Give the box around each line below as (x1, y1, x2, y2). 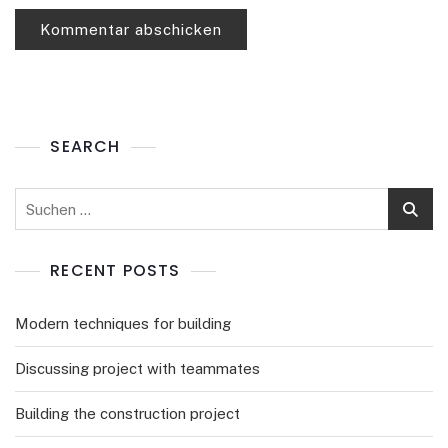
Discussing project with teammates (15, 360, 260, 377)
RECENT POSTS (50, 259, 181, 282)
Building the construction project (15, 405, 240, 422)
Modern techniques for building (15, 315, 231, 332)
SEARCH (50, 135, 121, 158)
